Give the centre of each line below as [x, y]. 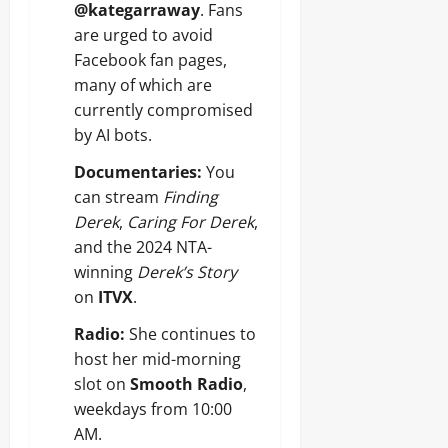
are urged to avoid [143, 35]
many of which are [143, 85]
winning [105, 272]
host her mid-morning [157, 359]
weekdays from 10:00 [153, 409]
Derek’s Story [187, 272]
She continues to [190, 334]
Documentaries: [138, 172]
